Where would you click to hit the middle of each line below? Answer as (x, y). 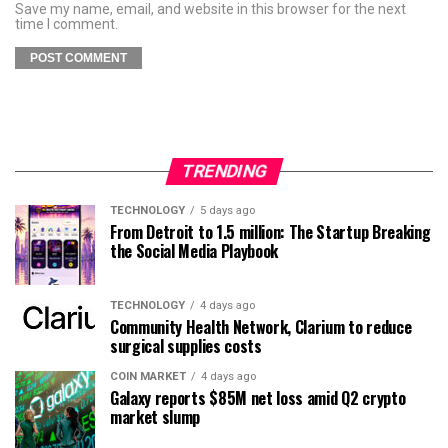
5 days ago (227, 210)
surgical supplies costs (186, 346)
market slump (155, 417)
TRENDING (224, 171)
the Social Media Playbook (194, 251)
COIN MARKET (148, 376)
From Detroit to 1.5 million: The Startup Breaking (270, 232)
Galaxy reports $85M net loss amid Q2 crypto (258, 398)
